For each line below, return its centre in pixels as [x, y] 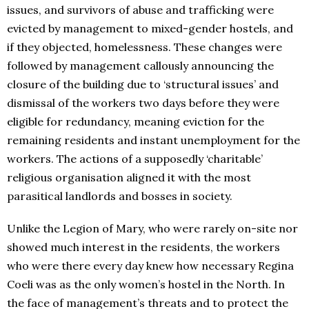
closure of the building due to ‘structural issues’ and [143, 84]
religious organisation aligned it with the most [129, 177]
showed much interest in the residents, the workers [143, 247]
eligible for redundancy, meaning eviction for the [136, 121]
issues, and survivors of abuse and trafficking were [140, 9]
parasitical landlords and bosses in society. [120, 196]
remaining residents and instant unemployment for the [153, 140]
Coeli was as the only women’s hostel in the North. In [146, 284]
